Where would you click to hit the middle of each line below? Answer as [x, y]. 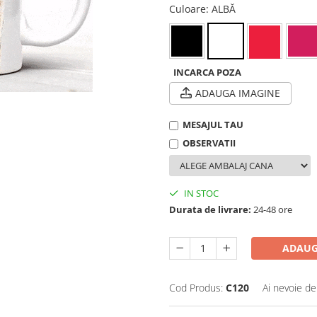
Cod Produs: [196, 287]
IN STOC [200, 193]
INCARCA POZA [207, 72]
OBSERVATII [209, 143]
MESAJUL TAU [213, 124]
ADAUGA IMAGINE [238, 93]
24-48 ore [272, 209]
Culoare [188, 8]
